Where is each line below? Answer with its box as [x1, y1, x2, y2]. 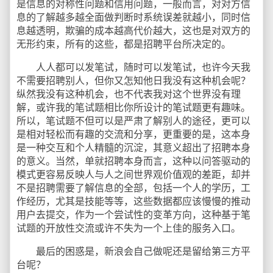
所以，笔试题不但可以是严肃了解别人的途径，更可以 [16, 116, 250, 126]
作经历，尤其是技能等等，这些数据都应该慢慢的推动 [16, 196, 250, 207]
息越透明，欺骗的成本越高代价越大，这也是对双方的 [16, 26, 250, 36]
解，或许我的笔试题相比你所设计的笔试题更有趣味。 [16, 102, 250, 113]
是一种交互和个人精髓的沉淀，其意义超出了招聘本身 [16, 143, 250, 153]
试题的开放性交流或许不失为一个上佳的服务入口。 [16, 223, 241, 233]
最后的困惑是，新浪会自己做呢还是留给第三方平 [16, 246, 250, 257]
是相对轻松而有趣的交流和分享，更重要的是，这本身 [16, 129, 250, 140]
